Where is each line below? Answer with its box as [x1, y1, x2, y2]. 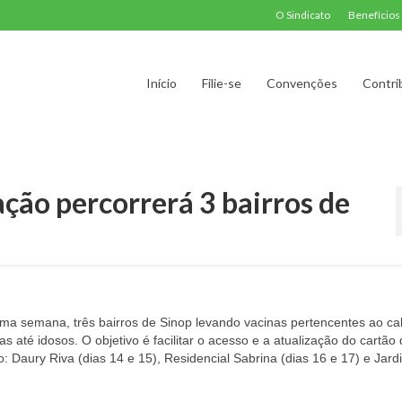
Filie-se [201, 75, 241, 91]
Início [145, 75, 177, 91]
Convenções [266, 75, 337, 91]
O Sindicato [275, 8, 330, 22]
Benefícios [348, 8, 400, 22]
